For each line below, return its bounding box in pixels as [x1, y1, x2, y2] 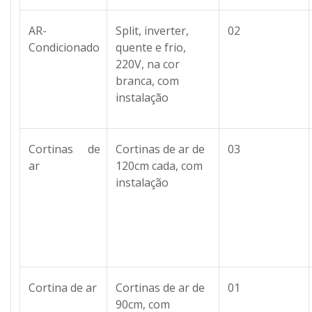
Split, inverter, [116, 22, 189, 38]
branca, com [116, 72, 179, 88]
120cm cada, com [116, 157, 203, 173]
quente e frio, [116, 39, 186, 55]
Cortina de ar [29, 279, 97, 295]
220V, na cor [116, 56, 180, 72]
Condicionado [29, 39, 100, 55]
